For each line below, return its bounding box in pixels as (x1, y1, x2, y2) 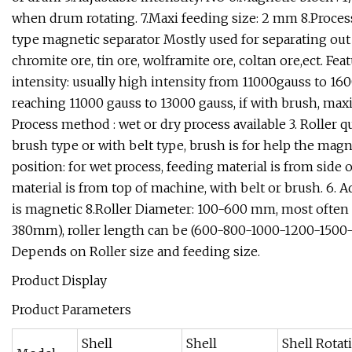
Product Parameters (12, 302, 131, 318)
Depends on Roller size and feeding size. (12, 244, 260, 260)
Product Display (12, 273, 107, 289)
